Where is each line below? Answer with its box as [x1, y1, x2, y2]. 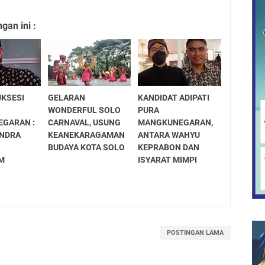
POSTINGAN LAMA [166, 228, 224, 237]
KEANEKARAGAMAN [47, 130, 125, 140]
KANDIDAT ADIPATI [138, 92, 210, 102]
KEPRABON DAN [138, 142, 200, 152]
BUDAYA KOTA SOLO [47, 142, 125, 152]
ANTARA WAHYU [138, 130, 201, 140]
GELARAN [47, 92, 85, 102]
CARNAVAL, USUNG [47, 117, 121, 127]
